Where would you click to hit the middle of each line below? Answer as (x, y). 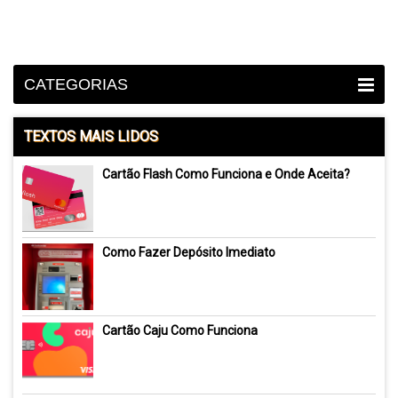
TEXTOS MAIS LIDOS (91, 137)
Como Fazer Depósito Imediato (189, 253)
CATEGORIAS (76, 84)
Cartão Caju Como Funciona (180, 331)
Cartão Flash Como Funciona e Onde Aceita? (226, 175)
